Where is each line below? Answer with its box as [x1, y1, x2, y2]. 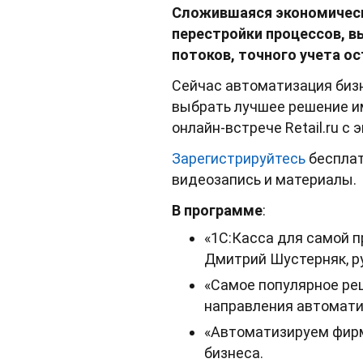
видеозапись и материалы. [172, 170, 360, 188]
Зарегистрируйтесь [172, 149, 305, 167]
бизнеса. [204, 344, 263, 361]
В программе [172, 201, 263, 219]
